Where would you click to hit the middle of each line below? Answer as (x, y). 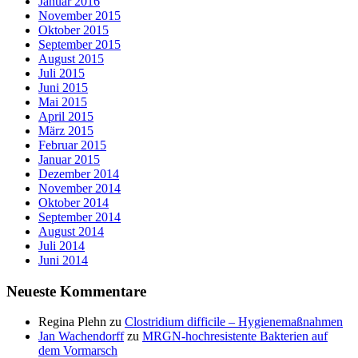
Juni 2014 (63, 260)
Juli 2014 (62, 245)
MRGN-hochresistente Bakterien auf (235, 336)
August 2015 (71, 58)
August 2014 (71, 231)
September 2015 (80, 44)
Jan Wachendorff (81, 336)
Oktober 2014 (74, 202)
